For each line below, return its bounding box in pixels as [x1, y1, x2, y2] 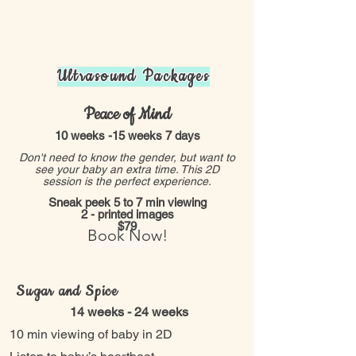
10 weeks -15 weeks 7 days [54, 129, 200, 142]
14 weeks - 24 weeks [69, 304, 188, 319]
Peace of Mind [83, 103, 171, 126]
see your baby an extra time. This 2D [35, 163, 219, 176]
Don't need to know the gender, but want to [19, 151, 235, 164]
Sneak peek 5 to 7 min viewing [48, 195, 207, 209]
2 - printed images [80, 207, 174, 221]
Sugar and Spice [16, 282, 118, 301]
